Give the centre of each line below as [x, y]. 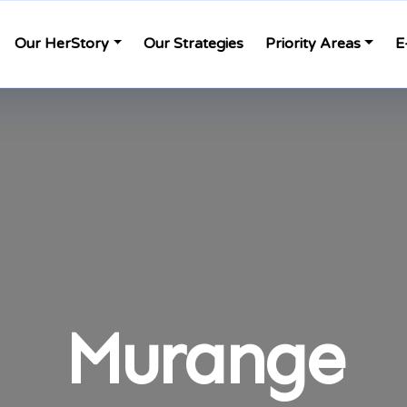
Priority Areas [313, 44]
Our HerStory [62, 44]
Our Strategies [194, 44]
